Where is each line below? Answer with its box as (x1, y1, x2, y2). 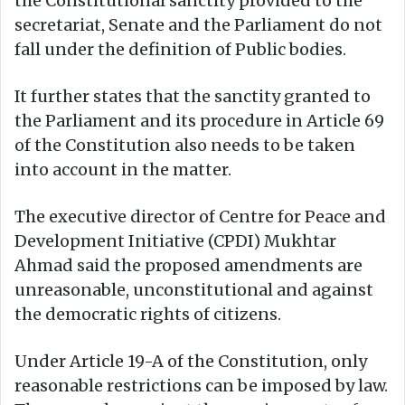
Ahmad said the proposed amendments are (14, 254, 363, 276)
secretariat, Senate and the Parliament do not (14, 14, 382, 35)
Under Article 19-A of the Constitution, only (14, 350, 367, 372)
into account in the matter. (14, 158, 231, 180)
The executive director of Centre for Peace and (14, 205, 386, 227)
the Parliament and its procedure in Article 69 (14, 109, 384, 131)
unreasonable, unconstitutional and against (14, 278, 373, 300)
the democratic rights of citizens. (14, 303, 281, 325)
